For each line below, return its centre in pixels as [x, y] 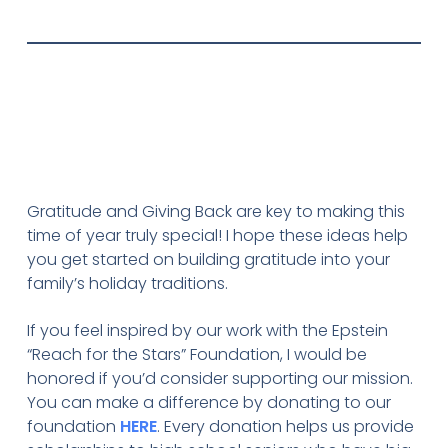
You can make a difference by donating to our [208, 402]
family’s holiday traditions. [127, 284]
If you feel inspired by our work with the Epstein [207, 330]
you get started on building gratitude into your [208, 260]
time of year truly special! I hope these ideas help [217, 236]
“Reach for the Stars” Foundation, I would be [196, 354]
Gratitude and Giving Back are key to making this [215, 212]
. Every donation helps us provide [285, 426]
